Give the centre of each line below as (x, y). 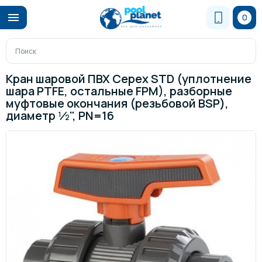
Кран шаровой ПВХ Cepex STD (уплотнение (129, 79)
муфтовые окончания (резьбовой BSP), (117, 103)
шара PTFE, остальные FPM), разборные (119, 91)
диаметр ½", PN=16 (60, 116)
